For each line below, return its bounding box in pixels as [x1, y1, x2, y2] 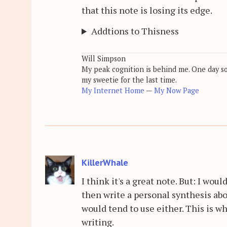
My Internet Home [82, 86, 144, 96]
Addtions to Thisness [91, 25, 179, 37]
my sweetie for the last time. [82, 75, 177, 85]
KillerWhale [82, 156, 128, 168]
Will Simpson [82, 54, 126, 64]
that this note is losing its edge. [82, 4, 212, 17]
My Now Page [154, 86, 199, 96]
